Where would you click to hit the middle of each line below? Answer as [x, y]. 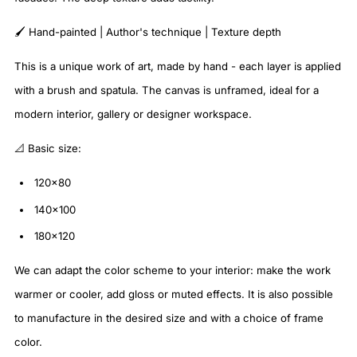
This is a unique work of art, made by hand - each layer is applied [178, 67]
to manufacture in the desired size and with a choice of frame [169, 318]
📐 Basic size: [48, 149]
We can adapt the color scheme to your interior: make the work [173, 271]
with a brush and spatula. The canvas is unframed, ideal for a [167, 90]
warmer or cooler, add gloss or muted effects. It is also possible [174, 294]
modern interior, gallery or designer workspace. [133, 114]
